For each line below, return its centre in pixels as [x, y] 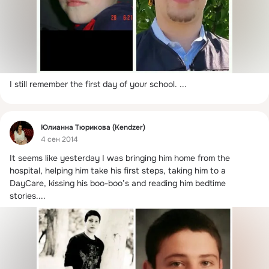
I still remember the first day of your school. [93, 84]
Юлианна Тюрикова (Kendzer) [93, 127]
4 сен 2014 [59, 139]
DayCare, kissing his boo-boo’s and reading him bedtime [118, 183]
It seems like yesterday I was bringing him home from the [120, 158]
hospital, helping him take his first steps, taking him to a [118, 171]
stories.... [28, 196]
